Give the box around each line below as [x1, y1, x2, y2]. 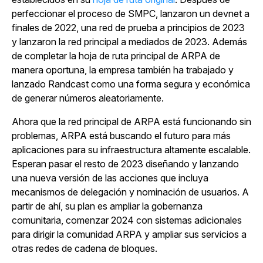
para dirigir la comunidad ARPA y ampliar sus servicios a [12, 228, 247, 240]
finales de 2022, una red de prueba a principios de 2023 [12, 22, 245, 33]
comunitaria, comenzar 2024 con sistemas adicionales [12, 214, 242, 226]
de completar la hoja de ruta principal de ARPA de [12, 50, 220, 62]
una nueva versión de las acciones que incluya [12, 172, 208, 184]
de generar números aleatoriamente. [12, 92, 164, 104]
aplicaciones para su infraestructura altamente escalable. [12, 144, 251, 156]
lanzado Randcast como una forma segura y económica [12, 78, 250, 90]
